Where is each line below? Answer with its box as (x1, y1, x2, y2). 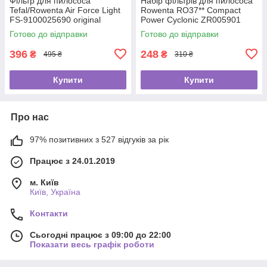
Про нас (11, 111, 49, 122)
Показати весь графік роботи (30, 239, 154, 249)
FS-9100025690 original (10, 14, 101, 24)
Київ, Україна (30, 187, 80, 197)
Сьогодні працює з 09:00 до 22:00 (30, 229, 171, 240)
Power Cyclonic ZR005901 (141, 14, 241, 24)
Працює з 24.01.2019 (30, 156, 115, 166)
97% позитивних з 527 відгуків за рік (30, 134, 169, 144)
